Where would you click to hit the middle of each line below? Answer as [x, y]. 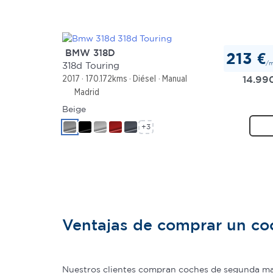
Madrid [86, 92]
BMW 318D [89, 52]
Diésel [145, 79]
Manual [174, 79]
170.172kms [106, 79]
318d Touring [91, 66]
